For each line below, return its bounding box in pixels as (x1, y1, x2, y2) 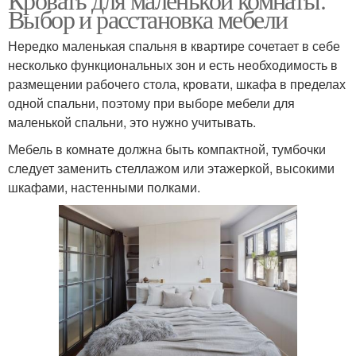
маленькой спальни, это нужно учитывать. (8, 112, 256, 131)
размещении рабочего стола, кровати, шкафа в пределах (8, 74, 346, 93)
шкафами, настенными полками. (8, 177, 200, 196)
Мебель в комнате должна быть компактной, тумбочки (8, 139, 326, 158)
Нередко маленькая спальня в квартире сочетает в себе (8, 36, 340, 55)
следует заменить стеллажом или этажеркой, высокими (8, 158, 335, 177)
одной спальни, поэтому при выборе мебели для (8, 93, 295, 112)
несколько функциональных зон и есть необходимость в (8, 55, 338, 74)
